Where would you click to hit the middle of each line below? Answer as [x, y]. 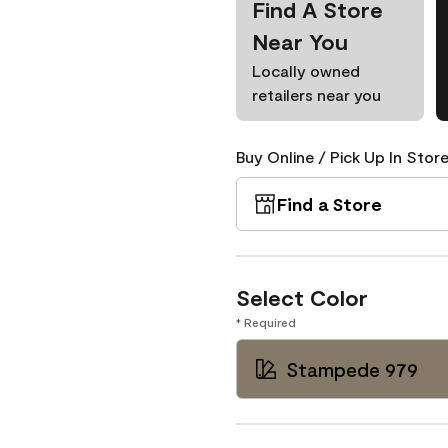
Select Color [302, 297]
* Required [266, 322]
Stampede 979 [352, 369]
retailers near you [316, 94]
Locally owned [306, 70]
